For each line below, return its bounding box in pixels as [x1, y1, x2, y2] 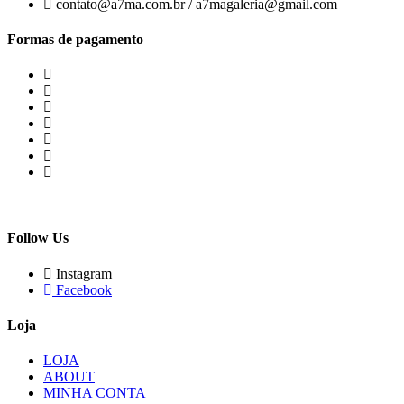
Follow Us [7, 230, 69, 246]
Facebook [56, 281, 112, 298]
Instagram [56, 265, 112, 281]
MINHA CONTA [43, 385, 146, 401]
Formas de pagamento [7, 31, 143, 47]
